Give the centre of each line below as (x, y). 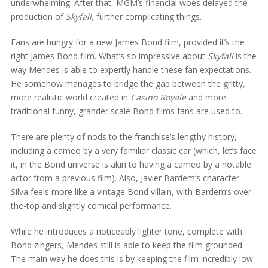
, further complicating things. (146, 16)
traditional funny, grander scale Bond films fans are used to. (126, 111)
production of (38, 16)
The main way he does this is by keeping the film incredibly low (132, 258)
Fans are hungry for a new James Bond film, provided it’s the (127, 42)
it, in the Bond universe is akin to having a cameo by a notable (131, 164)
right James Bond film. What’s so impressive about (109, 56)
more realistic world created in (70, 97)
